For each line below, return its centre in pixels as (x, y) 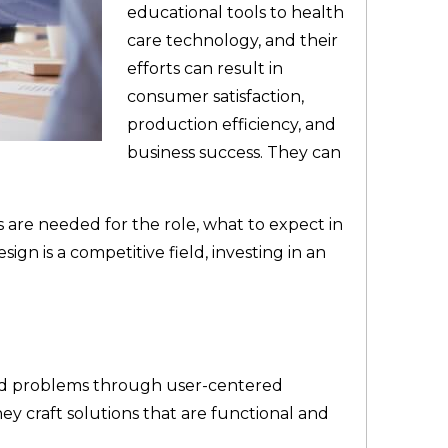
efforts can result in (204, 69)
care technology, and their (232, 41)
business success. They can (233, 153)
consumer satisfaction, (215, 97)
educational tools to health (235, 13)
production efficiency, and (231, 125)
